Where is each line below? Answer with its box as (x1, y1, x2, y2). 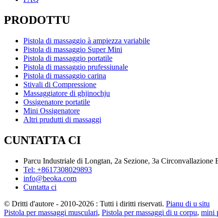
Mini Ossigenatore (23, 107, 80, 115)
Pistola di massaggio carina (23, 72, 106, 80)
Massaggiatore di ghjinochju (23, 89, 110, 98)
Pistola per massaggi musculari (4, 208, 98, 217)
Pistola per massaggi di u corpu (102, 208, 197, 217)
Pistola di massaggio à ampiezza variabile (23, 36, 150, 45)
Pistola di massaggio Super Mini (23, 45, 122, 54)
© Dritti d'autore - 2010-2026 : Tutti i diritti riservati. (4, 200, 164, 208)
